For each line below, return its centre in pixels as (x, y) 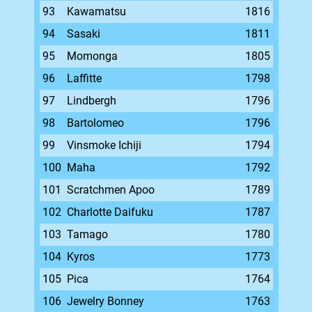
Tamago (87, 234)
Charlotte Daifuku (110, 212)
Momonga (92, 56)
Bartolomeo (95, 123)
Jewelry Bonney (105, 301)
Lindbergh (91, 101)
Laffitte (84, 78)
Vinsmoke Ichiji (104, 145)
